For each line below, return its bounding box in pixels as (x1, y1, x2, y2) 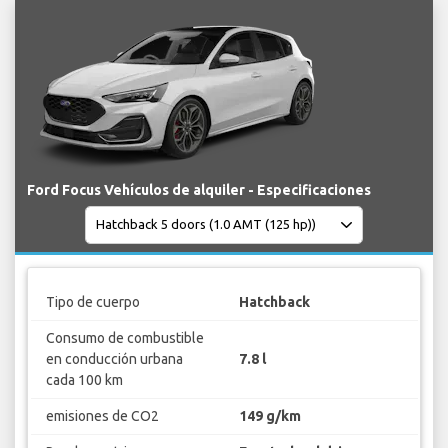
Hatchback (239, 294, 310, 311)
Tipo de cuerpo (45, 294, 140, 311)
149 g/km (239, 408, 301, 425)
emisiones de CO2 (45, 408, 159, 425)
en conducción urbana (45, 351, 183, 368)
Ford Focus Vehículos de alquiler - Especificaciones (27, 181, 371, 198)
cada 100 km (45, 372, 123, 389)
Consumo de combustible (45, 330, 204, 347)
